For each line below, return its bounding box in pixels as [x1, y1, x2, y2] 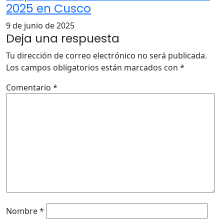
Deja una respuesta [6, 29, 119, 46]
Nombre [6, 205, 39, 216]
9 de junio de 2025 [6, 19, 74, 31]
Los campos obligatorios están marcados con [6, 61, 180, 73]
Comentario [6, 81, 53, 93]
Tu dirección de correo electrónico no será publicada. [6, 49, 207, 61]
